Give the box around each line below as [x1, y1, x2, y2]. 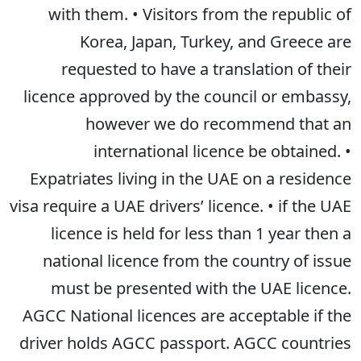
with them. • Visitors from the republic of [48, 3, 351, 25]
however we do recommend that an [85, 113, 351, 135]
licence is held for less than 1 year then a [51, 222, 351, 244]
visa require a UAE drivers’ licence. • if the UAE [10, 195, 351, 217]
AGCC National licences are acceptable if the [23, 305, 351, 326]
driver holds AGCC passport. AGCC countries [19, 332, 351, 354]
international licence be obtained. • [93, 140, 351, 162]
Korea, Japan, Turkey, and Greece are [80, 31, 351, 52]
